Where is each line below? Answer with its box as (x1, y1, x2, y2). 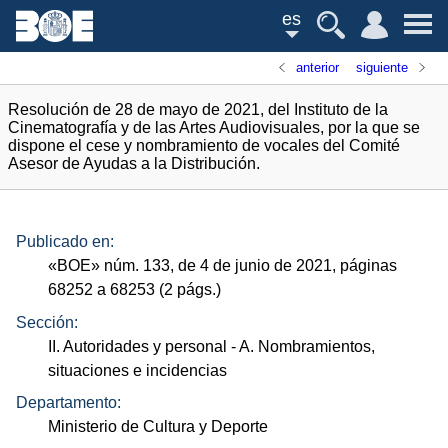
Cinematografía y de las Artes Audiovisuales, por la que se (8, 119, 420, 136)
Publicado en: (16, 233, 114, 251)
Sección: (16, 313, 78, 331)
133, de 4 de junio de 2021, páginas (139, 257, 398, 275)
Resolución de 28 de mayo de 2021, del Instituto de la (8, 101, 388, 118)
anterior (296, 60, 340, 75)
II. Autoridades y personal (48, 337, 228, 355)
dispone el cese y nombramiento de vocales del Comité (8, 137, 400, 154)
